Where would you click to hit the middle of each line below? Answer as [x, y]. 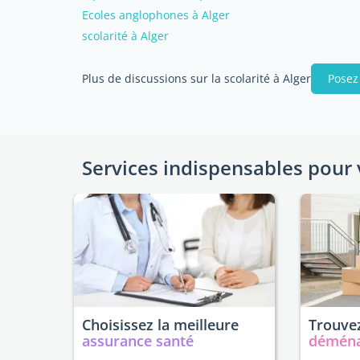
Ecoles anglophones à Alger [156, 15]
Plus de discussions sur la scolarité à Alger [196, 78]
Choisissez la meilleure [160, 325]
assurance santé [138, 341]
